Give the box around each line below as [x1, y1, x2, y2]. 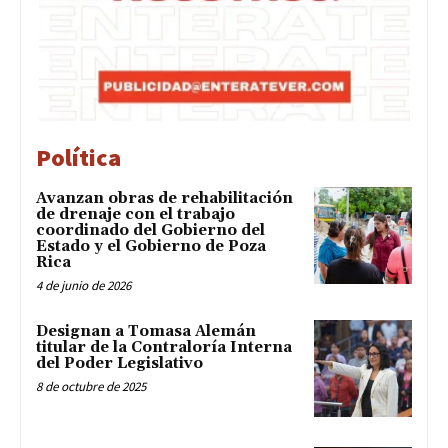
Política [36, 141, 121, 173]
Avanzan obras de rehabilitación [36, 188, 293, 208]
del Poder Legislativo [36, 353, 203, 373]
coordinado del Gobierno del [36, 220, 265, 240]
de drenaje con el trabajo [36, 204, 235, 224]
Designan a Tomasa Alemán [36, 321, 256, 341]
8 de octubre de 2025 [36, 377, 146, 395]
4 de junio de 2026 [36, 276, 131, 294]
